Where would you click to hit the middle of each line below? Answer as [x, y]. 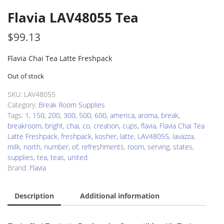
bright [54, 126]
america [122, 115]
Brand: [18, 168]
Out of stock [26, 76]
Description [34, 196]
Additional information [120, 196]
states [183, 147]
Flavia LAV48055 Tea [73, 17]
